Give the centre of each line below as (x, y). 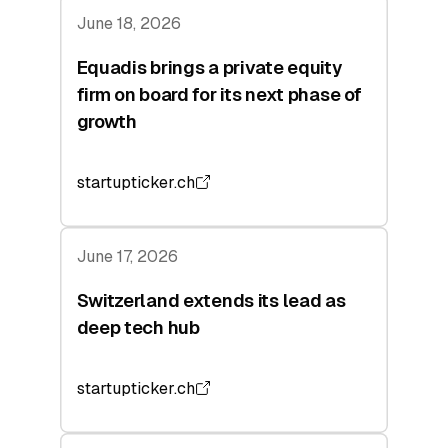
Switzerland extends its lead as (211, 301)
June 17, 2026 (127, 256)
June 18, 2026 (128, 23)
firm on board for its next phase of (219, 95)
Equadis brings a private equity (209, 68)
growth (106, 122)
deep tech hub (138, 328)
